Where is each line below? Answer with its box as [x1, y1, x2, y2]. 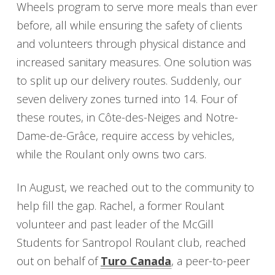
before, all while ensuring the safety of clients [16, 18, 242, 33]
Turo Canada [100, 253, 171, 268]
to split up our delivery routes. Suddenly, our [16, 73, 241, 88]
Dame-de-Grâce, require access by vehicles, [16, 128, 234, 144]
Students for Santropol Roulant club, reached [16, 234, 246, 250]
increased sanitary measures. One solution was [16, 55, 252, 70]
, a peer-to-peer [171, 253, 250, 268]
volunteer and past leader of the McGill [16, 216, 214, 231]
